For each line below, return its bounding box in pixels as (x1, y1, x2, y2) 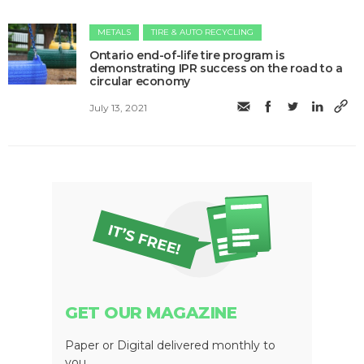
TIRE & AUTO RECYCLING (151, 27, 254, 38)
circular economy (89, 74, 190, 89)
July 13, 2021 (89, 101, 148, 114)
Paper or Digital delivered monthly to (65, 337, 275, 353)
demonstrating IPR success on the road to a (89, 61, 343, 76)
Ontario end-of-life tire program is (89, 48, 285, 63)
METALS (97, 27, 132, 38)
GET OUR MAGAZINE (65, 302, 236, 323)
